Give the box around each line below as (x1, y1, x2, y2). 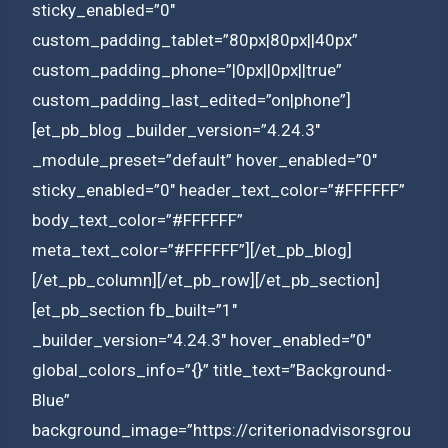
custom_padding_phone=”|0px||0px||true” (32, 59, 342, 80)
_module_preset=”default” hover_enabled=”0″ (32, 149, 377, 170)
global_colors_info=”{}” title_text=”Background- (32, 359, 392, 380)
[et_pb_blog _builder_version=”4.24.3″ (32, 119, 320, 140)
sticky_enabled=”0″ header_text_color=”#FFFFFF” (32, 179, 405, 200)
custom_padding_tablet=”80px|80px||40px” (32, 29, 358, 50)
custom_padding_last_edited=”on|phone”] (32, 89, 351, 110)
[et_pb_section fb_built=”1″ (32, 299, 237, 320)
